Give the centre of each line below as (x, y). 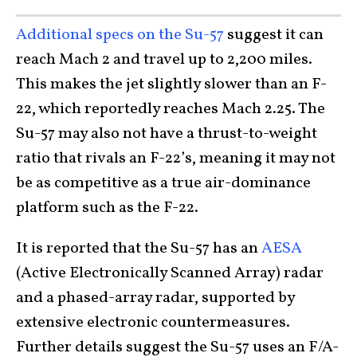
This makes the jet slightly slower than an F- (171, 84)
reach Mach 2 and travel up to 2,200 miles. (164, 59)
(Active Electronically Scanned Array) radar (170, 273)
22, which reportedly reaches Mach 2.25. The (171, 109)
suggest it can (274, 35)
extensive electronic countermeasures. (153, 322)
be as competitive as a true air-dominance (163, 183)
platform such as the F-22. (107, 208)
